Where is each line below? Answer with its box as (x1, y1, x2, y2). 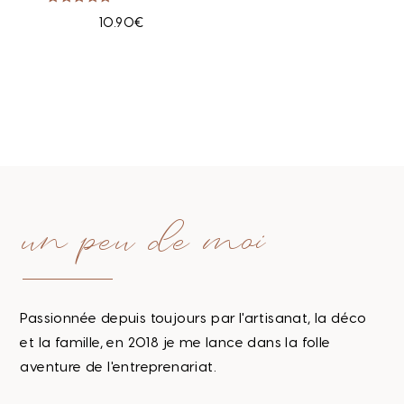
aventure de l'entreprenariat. (20, 360, 217, 374)
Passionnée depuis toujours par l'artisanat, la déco (20, 311, 367, 326)
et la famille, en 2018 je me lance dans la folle (20, 335, 331, 350)
